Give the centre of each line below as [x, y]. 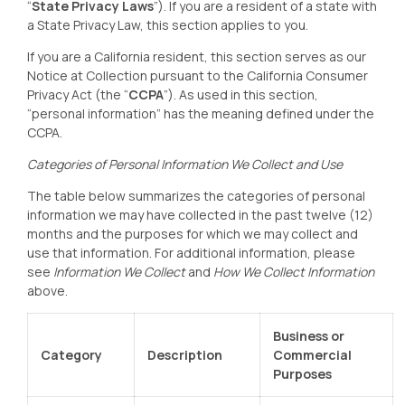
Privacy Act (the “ [78, 94]
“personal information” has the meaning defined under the [201, 113]
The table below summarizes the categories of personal [196, 196]
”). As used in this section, [241, 94]
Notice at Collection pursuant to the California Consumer [198, 75]
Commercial [312, 355]
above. [47, 291]
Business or [309, 336]
